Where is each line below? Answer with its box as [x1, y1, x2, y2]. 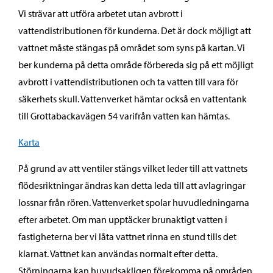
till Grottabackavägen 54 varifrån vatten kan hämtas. [18, 110, 230, 122]
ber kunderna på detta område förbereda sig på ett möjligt [18, 58, 253, 71]
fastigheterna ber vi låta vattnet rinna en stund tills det [18, 230, 236, 243]
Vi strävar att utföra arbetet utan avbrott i [18, 7, 183, 19]
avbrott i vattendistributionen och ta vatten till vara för [18, 76, 238, 88]
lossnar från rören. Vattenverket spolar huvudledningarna [18, 196, 249, 208]
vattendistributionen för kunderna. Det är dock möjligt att [18, 24, 251, 37]
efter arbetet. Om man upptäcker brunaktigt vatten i [18, 213, 227, 225]
